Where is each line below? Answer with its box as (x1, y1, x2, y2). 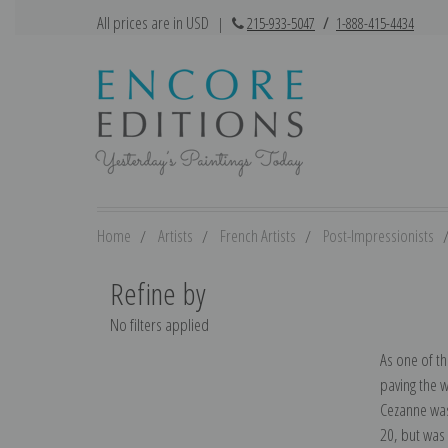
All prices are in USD (97, 11, 212, 34)
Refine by (109, 272, 206, 314)
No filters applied (109, 312, 209, 336)
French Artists (220, 223, 296, 247)
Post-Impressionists (323, 223, 434, 247)
